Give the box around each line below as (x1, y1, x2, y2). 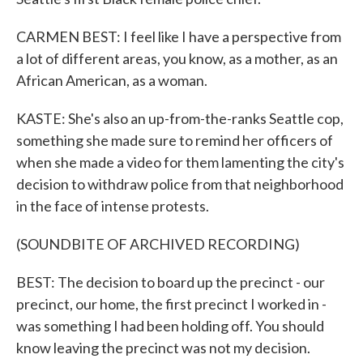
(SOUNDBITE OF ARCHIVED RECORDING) (16, 235, 300, 253)
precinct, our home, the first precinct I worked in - (16, 295, 327, 313)
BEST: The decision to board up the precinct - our (16, 273, 325, 291)
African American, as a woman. (16, 71, 207, 89)
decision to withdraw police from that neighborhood (16, 175, 344, 193)
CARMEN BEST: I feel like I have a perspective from (16, 28, 341, 45)
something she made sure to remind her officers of (16, 131, 333, 149)
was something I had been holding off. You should (16, 317, 324, 335)
